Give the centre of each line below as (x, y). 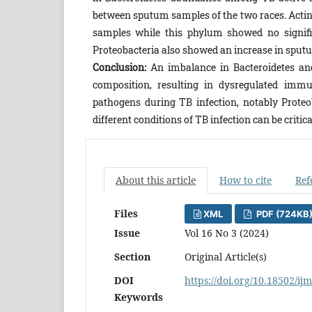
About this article (156, 180)
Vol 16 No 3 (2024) (227, 233)
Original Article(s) (226, 256)
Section (132, 256)
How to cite (245, 180)
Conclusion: (119, 67)
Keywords (139, 297)
